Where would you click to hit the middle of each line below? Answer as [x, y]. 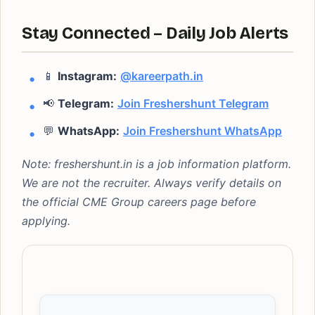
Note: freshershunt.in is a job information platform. [156, 164]
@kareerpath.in [162, 76]
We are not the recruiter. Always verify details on [152, 183]
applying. [46, 221]
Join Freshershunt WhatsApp [202, 131]
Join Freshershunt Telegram [193, 103]
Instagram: [87, 76]
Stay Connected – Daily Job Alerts [155, 33]
